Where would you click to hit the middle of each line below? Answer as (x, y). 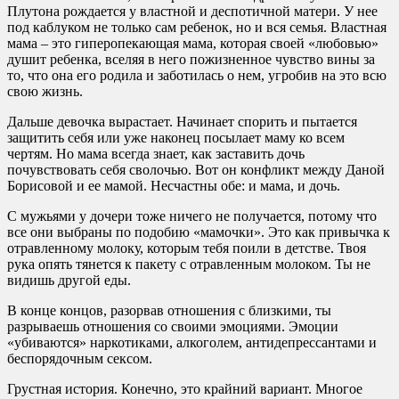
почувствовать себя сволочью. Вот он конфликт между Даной (196, 169)
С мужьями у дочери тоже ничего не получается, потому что (192, 216)
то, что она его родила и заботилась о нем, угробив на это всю (197, 75)
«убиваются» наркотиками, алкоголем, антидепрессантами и (192, 342)
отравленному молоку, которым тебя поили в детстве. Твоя (187, 248)
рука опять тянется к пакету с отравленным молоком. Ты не (189, 264)
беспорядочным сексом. (80, 358)
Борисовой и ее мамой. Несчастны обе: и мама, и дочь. (174, 185)
